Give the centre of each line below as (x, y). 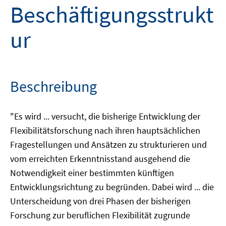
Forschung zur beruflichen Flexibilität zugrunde (100, 215)
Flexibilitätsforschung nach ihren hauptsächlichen (105, 130)
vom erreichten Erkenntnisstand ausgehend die (100, 159)
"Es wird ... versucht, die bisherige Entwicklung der (105, 116)
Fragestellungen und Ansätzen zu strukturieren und (108, 145)
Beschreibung (53, 86)
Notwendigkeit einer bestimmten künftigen (92, 173)
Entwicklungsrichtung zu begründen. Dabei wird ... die (112, 187)
